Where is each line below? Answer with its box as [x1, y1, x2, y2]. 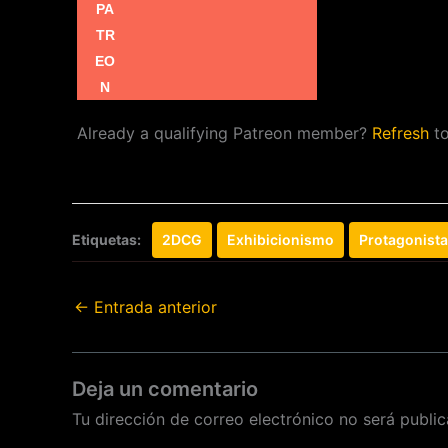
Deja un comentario [72, 377, 258, 401]
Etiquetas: [72, 231, 144, 248]
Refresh [372, 123, 429, 143]
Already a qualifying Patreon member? [77, 123, 372, 143]
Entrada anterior [89, 297, 217, 317]
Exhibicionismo [227, 231, 334, 248]
